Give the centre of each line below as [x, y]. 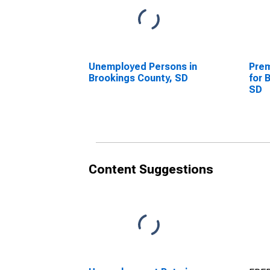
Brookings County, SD [138, 78]
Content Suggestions [151, 169]
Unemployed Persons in [143, 67]
